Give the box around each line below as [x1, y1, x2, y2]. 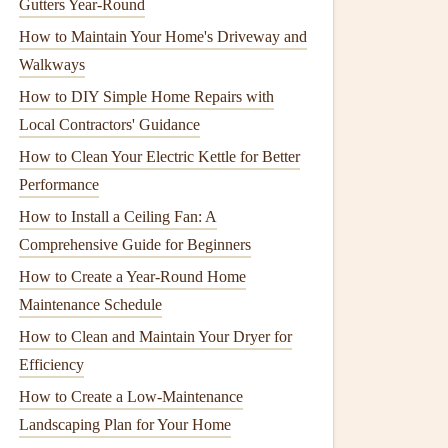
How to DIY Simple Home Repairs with [19, 88, 274, 105]
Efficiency [19, 356, 84, 373]
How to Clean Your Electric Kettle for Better [19, 148, 300, 165]
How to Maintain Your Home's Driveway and [19, 28, 307, 45]
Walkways [19, 56, 85, 73]
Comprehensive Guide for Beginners [19, 236, 251, 253]
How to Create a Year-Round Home [19, 268, 246, 285]
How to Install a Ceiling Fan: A [19, 208, 217, 225]
